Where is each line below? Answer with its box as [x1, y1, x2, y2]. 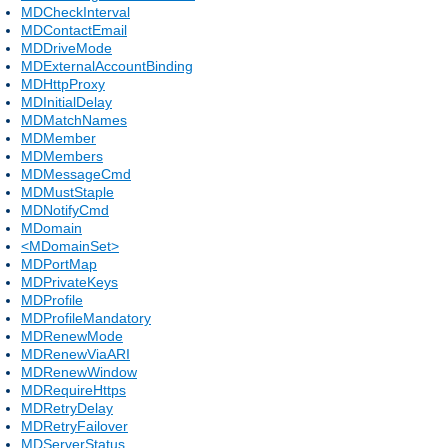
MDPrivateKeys [21, 273, 118, 290]
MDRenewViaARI [21, 345, 130, 362]
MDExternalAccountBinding [21, 57, 193, 74]
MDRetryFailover [21, 417, 128, 434]
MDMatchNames [21, 111, 127, 128]
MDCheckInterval [21, 3, 130, 20]
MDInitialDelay [21, 93, 112, 110]
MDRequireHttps [21, 381, 126, 398]
